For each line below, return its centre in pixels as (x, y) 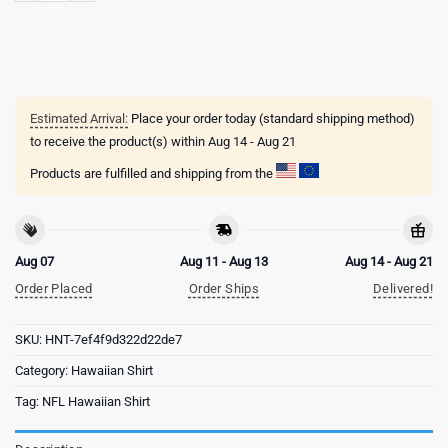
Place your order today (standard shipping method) (271, 119)
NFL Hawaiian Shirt (96, 402)
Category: (43, 371)
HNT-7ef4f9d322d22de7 (113, 340)
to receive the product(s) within (119, 142)
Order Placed (54, 288)
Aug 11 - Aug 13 (223, 261)
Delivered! (403, 288)
